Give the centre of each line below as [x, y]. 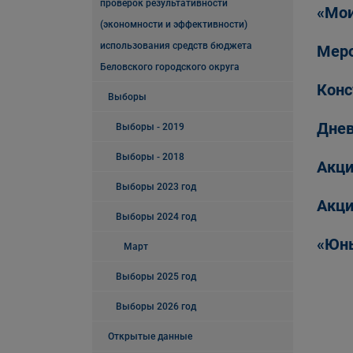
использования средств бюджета [176, 46]
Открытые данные [150, 336]
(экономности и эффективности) [174, 24]
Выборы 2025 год [156, 277]
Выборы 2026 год [156, 307]
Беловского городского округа [170, 67]
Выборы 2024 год [156, 217]
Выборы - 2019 [150, 127]
